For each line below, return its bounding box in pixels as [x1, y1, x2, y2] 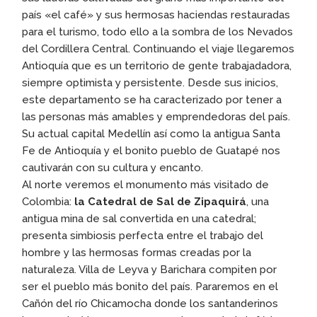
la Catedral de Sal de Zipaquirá [74, 195, 247, 208]
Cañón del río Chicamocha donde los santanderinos [22, 296, 279, 310]
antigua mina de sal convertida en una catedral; [22, 212, 257, 225]
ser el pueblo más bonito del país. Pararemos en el [22, 279, 279, 293]
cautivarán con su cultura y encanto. [22, 161, 204, 174]
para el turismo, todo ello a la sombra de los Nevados [22, 25, 294, 38]
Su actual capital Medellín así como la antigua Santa [22, 127, 281, 140]
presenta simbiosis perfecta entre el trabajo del [22, 229, 264, 242]
